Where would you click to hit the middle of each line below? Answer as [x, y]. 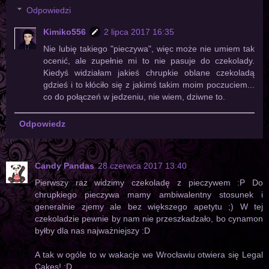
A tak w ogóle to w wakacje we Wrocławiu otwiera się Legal [149, 255]
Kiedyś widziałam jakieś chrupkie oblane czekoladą [149, 73]
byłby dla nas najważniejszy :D [92, 231]
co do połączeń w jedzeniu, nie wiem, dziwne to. [134, 97]
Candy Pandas [65, 166]
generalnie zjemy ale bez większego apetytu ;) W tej [149, 207]
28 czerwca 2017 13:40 [142, 166]
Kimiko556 [65, 32]
